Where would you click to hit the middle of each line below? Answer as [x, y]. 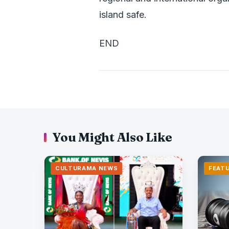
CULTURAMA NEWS [87, 168]
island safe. [123, 15]
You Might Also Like [112, 137]
